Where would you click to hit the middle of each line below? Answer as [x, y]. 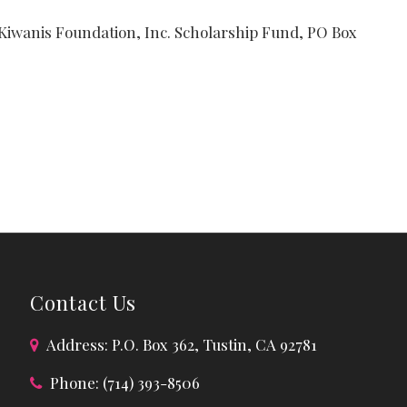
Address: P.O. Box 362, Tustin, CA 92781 [181, 344]
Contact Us [84, 302]
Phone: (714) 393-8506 [124, 382]
